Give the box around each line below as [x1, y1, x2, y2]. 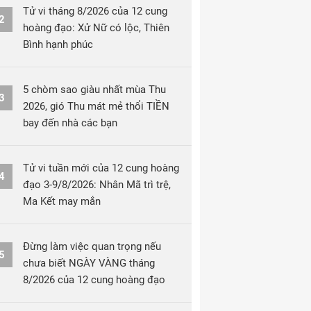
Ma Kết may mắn [23, 195, 101, 208]
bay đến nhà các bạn [23, 117, 117, 129]
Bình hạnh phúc [23, 38, 93, 51]
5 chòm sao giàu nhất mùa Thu [23, 83, 166, 96]
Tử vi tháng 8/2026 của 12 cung [23, 5, 167, 17]
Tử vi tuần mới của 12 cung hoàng [23, 162, 179, 174]
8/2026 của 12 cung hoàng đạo [23, 274, 165, 286]
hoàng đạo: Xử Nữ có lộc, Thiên [23, 22, 169, 34]
